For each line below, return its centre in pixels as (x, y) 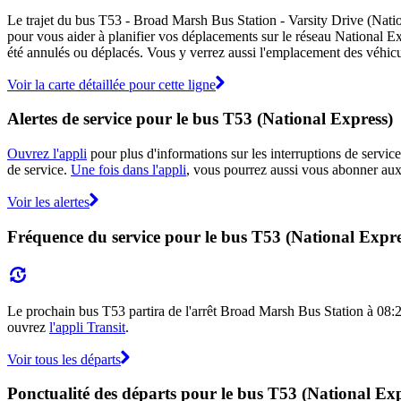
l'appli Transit (87, 327)
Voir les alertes (48, 202)
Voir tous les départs (64, 359)
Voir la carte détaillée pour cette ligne (111, 84)
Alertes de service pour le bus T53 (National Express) (200, 119)
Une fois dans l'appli (128, 170)
